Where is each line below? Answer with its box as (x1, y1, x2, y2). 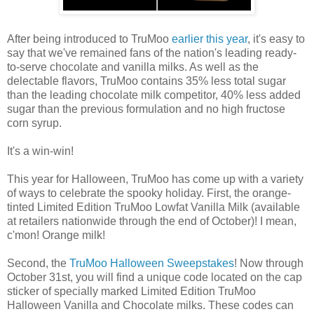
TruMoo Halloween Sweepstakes (69, 257, 234, 269)
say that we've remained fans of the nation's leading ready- (7, 46, 296, 59)
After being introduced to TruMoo (7, 32, 172, 45)
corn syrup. (7, 116, 62, 129)
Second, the (7, 257, 69, 269)
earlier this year (172, 32, 247, 45)
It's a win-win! (7, 144, 74, 157)
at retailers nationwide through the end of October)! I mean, (7, 214, 296, 227)
